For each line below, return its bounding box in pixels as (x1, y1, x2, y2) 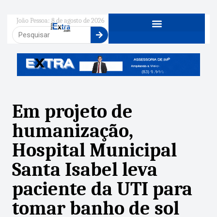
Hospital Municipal (12, 139, 177, 161)
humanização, (12, 119, 133, 142)
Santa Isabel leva (12, 158, 157, 181)
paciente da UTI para (12, 177, 192, 200)
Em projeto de (12, 100, 133, 123)
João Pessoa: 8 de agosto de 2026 (16, 16, 105, 25)
